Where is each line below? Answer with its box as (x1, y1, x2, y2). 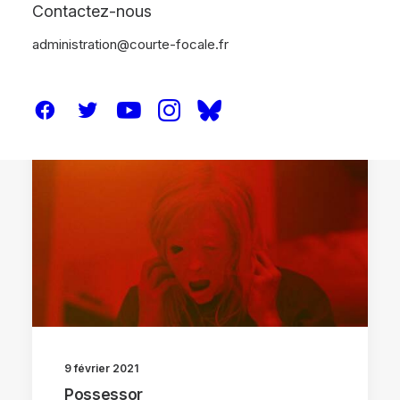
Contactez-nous (32, 2, 152, 21)
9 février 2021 (64, 361, 138, 375)
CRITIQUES (271, 141, 324, 154)
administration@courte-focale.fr (32, 36, 229, 53)
